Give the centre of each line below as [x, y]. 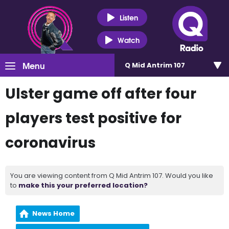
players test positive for [93, 118]
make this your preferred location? [83, 185]
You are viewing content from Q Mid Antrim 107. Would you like [112, 176]
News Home [54, 213]
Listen [129, 17]
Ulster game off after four [101, 94]
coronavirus [50, 143]
